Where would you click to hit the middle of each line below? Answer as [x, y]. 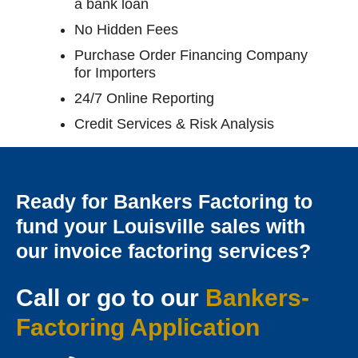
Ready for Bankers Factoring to [164, 201]
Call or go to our [111, 297]
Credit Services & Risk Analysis [174, 123]
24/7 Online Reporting [144, 98]
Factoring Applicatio [131, 327]
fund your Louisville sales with [161, 226]
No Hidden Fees [126, 29]
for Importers [115, 72]
